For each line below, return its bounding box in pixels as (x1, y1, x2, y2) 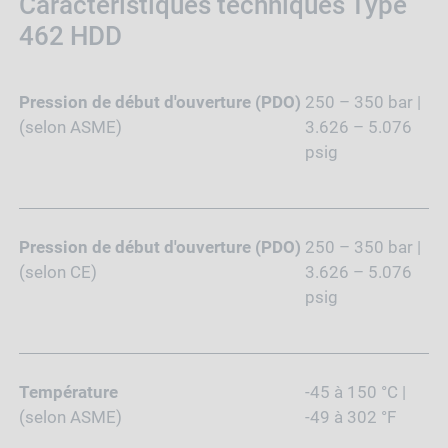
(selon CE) (18, 262, 97, 283)
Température (18, 382, 118, 403)
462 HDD (18, 21, 122, 52)
